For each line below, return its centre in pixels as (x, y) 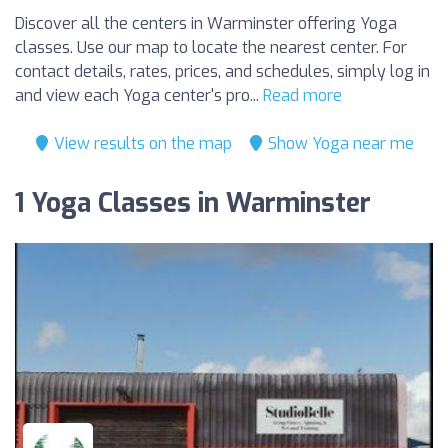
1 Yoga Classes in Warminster (193, 203)
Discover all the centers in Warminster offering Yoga (206, 23)
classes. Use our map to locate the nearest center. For (211, 47)
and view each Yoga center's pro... (139, 95)
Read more (302, 95)
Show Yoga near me (339, 143)
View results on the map (141, 143)
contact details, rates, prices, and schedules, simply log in (222, 71)
